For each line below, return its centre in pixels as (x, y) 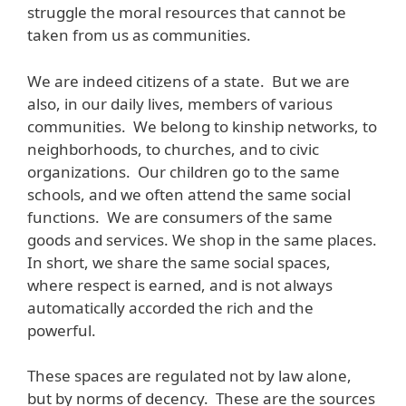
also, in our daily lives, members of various (180, 103)
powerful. (62, 330)
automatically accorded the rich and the (170, 307)
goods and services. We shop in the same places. (202, 239)
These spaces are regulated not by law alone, (189, 376)
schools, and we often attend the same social (189, 194)
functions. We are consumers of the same (180, 217)
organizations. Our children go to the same (184, 171)
